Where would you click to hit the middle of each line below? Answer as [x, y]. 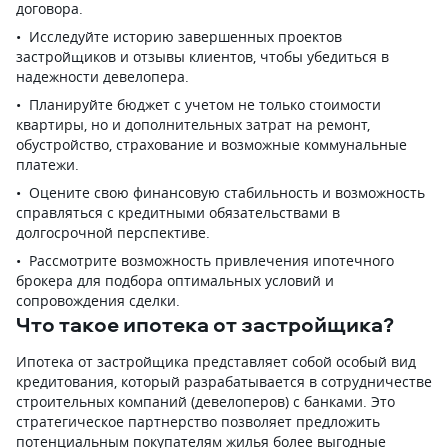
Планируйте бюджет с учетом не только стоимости [205, 104]
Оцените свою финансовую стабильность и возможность [227, 192]
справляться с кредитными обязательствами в [178, 212]
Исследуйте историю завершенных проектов [185, 36]
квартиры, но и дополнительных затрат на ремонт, [193, 124]
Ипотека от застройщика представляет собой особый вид [216, 361]
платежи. [47, 164]
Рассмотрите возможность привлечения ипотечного [211, 260]
